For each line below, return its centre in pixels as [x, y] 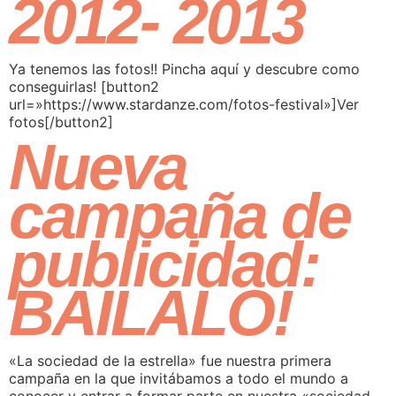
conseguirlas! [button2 [84, 87]
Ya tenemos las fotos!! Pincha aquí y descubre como [184, 69]
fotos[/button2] [65, 122]
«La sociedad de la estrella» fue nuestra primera [170, 361]
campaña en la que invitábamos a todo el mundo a [179, 379]
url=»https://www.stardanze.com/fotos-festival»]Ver [184, 104]
